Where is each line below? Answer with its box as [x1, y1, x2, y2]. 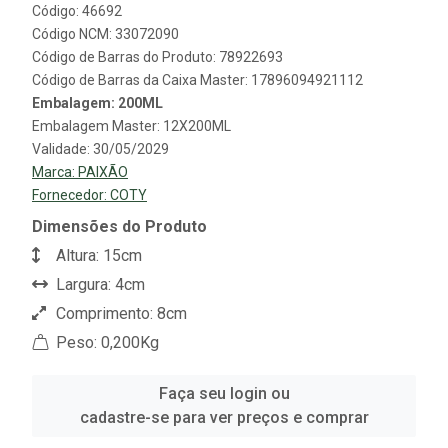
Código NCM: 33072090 [32, 25, 179, 42]
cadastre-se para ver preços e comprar [79, 407, 369, 427]
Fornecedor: [32, 186, 110, 203]
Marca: [32, 163, 78, 180]
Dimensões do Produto [32, 216, 207, 236]
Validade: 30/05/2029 [32, 140, 169, 157]
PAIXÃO [78, 163, 128, 180]
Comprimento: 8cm [52, 303, 187, 323]
